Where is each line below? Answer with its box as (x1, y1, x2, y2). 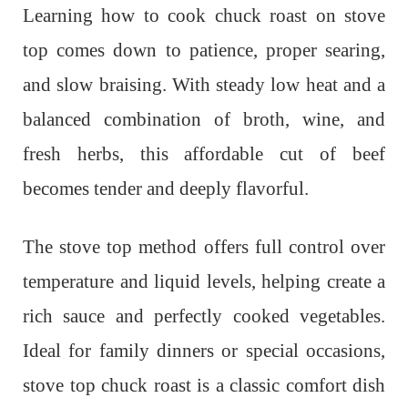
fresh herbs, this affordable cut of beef (23, 142, 385, 165)
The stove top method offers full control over (23, 235, 385, 258)
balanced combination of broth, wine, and (23, 107, 385, 130)
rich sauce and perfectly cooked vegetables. (23, 304, 385, 327)
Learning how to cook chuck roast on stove (23, 4, 385, 26)
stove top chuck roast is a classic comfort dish (23, 373, 385, 396)
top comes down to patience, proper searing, (23, 38, 385, 61)
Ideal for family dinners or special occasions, (23, 339, 385, 362)
